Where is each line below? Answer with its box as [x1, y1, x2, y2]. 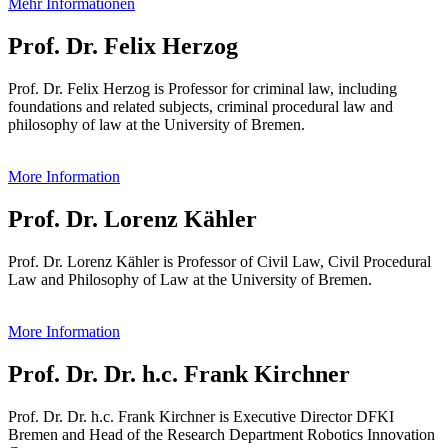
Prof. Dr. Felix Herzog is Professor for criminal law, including [8, 80, 397, 98]
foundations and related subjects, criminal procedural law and [8, 98, 393, 116]
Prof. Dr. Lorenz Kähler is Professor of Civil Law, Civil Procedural [8, 252, 431, 270]
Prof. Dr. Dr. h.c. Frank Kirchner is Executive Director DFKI [8, 407, 394, 425]
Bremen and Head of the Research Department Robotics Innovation [8, 425, 435, 443]
